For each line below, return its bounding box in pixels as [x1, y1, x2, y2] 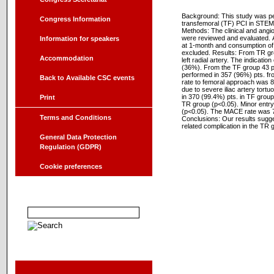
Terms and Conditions [40, 114, 111, 121]
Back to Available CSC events [40, 74, 135, 81]
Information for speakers [40, 35, 119, 42]
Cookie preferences [40, 163, 102, 170]
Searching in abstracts [29, 192, 125, 202]
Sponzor [29, 246, 65, 257]
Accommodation [40, 54, 94, 62]
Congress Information [40, 15, 111, 23]
